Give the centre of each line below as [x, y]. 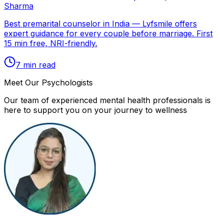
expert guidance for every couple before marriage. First [108, 34]
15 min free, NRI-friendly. [51, 43]
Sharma [19, 6]
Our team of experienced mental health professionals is [107, 100]
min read [38, 65]
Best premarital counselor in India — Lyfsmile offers [100, 24]
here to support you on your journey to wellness [96, 110]
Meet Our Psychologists [48, 83]
